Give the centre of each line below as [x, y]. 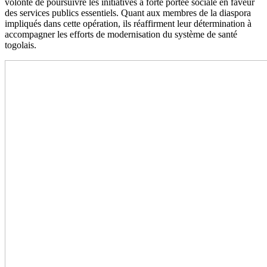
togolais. [21, 45]
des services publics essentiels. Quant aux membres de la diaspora [128, 13]
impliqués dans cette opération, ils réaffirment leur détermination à [128, 23]
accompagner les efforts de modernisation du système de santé [121, 34]
